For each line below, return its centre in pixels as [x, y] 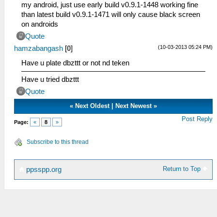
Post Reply [197, 119]
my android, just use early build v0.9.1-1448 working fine [110, 5]
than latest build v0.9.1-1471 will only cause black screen [111, 15]
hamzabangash [39, 49]
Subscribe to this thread [58, 142]
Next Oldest [93, 106]
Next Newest [134, 106]
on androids [40, 24]
